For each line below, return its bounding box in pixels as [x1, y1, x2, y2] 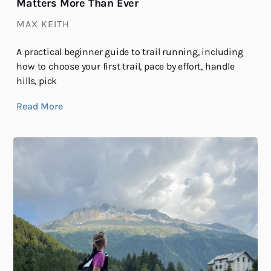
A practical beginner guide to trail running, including [16, 46, 243, 58]
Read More [16, 100, 63, 113]
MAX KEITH [16, 18, 70, 30]
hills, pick [16, 75, 57, 87]
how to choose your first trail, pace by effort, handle [16, 60, 235, 73]
